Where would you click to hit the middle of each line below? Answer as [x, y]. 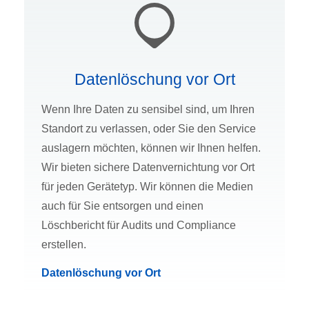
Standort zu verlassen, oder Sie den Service [149, 129]
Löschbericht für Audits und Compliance [139, 226]
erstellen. [64, 245]
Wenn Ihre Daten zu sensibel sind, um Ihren [148, 110]
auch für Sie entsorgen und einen [122, 206]
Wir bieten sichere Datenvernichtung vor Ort [148, 168]
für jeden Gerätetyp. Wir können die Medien [147, 187]
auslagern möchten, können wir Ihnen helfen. [151, 148]
